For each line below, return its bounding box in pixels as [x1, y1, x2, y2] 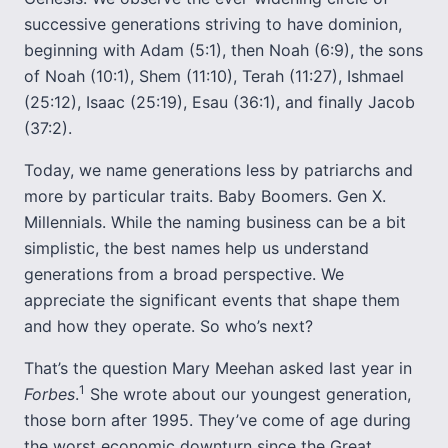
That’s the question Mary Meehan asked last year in [24, 358, 412, 378]
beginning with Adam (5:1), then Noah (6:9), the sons [24, 40, 423, 60]
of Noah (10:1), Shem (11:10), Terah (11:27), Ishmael [24, 66, 404, 86]
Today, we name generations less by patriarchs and [24, 160, 413, 180]
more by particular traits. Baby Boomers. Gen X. [24, 186, 386, 206]
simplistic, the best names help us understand [24, 238, 369, 258]
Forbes [24, 384, 75, 404]
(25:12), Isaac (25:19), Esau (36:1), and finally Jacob [24, 92, 415, 112]
